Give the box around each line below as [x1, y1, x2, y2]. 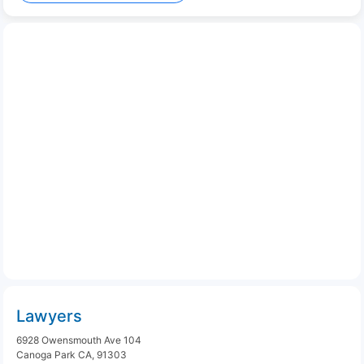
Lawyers [16, 306, 82, 326]
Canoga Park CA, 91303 [16, 349, 127, 361]
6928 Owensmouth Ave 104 [16, 334, 141, 346]
